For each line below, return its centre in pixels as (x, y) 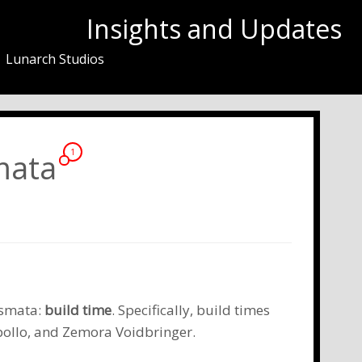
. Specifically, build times (191, 310)
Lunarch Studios (58, 59)
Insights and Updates (214, 29)
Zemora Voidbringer (127, 332)
